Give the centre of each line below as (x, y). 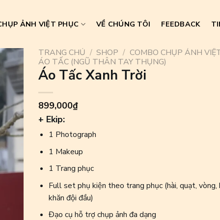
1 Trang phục (71, 169)
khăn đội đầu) (71, 198)
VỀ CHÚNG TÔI (123, 24)
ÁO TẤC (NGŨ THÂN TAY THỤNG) (102, 62)
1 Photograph (72, 135)
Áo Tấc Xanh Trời (92, 75)
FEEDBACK (181, 24)
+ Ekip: (51, 119)
